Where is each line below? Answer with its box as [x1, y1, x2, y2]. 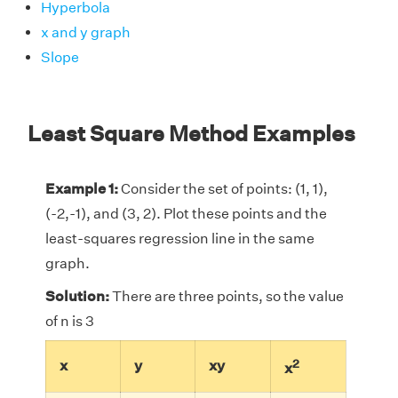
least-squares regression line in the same [45, 230, 314, 248]
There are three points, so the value [109, 288, 344, 306]
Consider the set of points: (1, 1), [118, 180, 328, 198]
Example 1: [45, 180, 118, 198]
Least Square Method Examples [28, 121, 355, 147]
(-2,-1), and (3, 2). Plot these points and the [45, 205, 327, 223]
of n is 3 [45, 313, 94, 330]
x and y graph [41, 24, 131, 42]
